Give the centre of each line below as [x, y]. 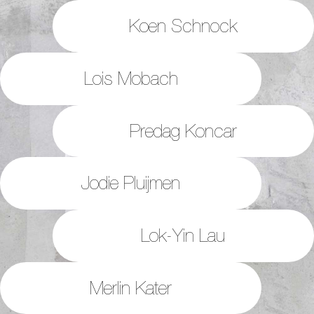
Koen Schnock [183, 26]
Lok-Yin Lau [183, 235]
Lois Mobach [131, 78]
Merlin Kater [131, 287]
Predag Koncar [183, 130]
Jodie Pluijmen [131, 183]
